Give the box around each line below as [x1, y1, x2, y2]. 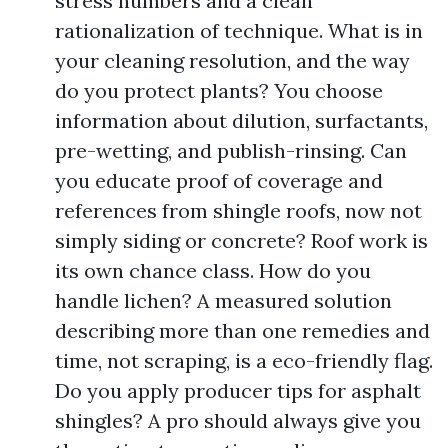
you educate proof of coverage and [55, 168, 383, 193]
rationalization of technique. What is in [55, 18, 423, 43]
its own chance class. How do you [55, 258, 371, 283]
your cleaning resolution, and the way [55, 48, 410, 73]
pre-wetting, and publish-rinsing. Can [55, 138, 407, 163]
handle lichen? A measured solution [55, 288, 392, 313]
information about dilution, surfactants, [55, 108, 428, 133]
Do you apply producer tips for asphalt [55, 378, 421, 403]
